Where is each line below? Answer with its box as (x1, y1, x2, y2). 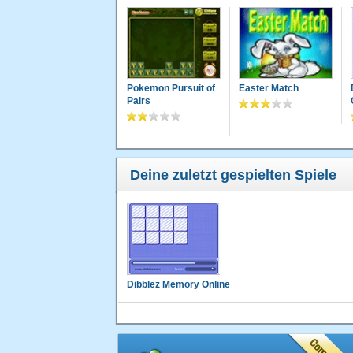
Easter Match (238, 83, 299, 95)
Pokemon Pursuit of (127, 83, 215, 95)
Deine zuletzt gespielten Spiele (130, 167, 336, 184)
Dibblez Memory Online (127, 279, 230, 291)
